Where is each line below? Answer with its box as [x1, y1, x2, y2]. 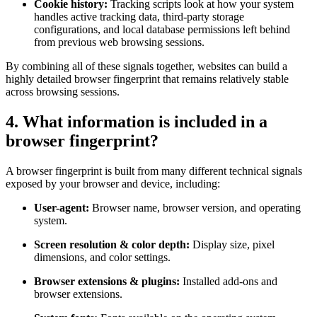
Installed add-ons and [180, 275, 277, 288]
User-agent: [34, 202, 89, 214]
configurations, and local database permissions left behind [34, 23, 290, 36]
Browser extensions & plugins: [34, 275, 180, 288]
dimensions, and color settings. [34, 251, 171, 264]
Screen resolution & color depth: [34, 238, 190, 251]
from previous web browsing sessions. [34, 36, 204, 49]
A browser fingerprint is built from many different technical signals [6, 165, 302, 178]
